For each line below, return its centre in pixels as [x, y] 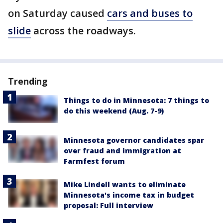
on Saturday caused [57, 13]
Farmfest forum [94, 161]
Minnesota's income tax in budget [129, 195]
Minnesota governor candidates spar [134, 140]
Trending [28, 81]
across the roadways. [85, 31]
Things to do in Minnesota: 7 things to [136, 101]
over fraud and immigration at [122, 151]
